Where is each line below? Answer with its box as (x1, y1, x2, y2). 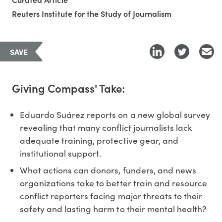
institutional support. (20, 147, 102, 159)
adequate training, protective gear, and (20, 134, 178, 146)
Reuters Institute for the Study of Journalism (12, 7, 171, 19)
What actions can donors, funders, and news (20, 164, 196, 176)
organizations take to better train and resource (20, 176, 207, 189)
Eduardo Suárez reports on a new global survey (20, 108, 210, 120)
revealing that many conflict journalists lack (20, 121, 192, 133)
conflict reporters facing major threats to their (20, 189, 202, 202)
